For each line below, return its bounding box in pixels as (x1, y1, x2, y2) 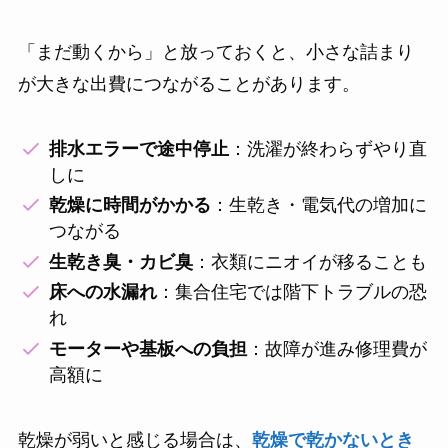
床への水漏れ (49, 282, 158, 303)
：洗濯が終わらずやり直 (229, 138, 428, 159)
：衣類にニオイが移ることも (193, 251, 428, 272)
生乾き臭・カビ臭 (49, 251, 194, 272)
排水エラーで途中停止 (49, 138, 230, 159)
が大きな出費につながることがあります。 (17, 74, 360, 95)
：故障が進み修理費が (247, 338, 428, 359)
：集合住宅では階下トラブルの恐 (157, 282, 428, 303)
